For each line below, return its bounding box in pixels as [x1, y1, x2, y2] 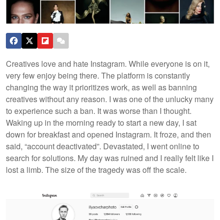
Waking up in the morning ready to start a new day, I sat [6, 116, 196, 128]
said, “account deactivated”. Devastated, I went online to [6, 140, 199, 152]
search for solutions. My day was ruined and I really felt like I [6, 152, 214, 164]
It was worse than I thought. [97, 105, 192, 116]
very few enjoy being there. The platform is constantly [6, 69, 190, 81]
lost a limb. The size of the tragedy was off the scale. [6, 164, 189, 175]
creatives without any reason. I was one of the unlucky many [6, 93, 214, 105]
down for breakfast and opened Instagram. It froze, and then [6, 128, 211, 140]
